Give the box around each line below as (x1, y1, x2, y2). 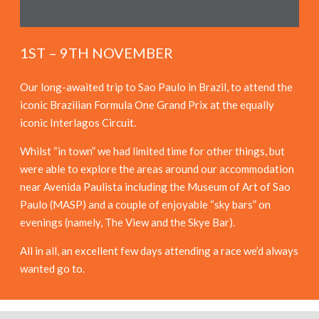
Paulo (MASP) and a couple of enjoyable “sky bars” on (20, 198, 271, 211)
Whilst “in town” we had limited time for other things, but (20, 145, 285, 158)
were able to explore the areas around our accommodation (20, 162, 294, 176)
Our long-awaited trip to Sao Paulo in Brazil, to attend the (20, 80, 293, 94)
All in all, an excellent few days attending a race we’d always (20, 244, 298, 258)
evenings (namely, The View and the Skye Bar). (20, 216, 235, 229)
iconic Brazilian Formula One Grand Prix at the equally (20, 98, 274, 112)
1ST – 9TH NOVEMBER (20, 44, 173, 62)
